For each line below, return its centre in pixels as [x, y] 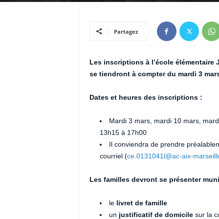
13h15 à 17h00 [123, 132]
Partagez [126, 32]
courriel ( [113, 156]
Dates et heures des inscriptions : [146, 97]
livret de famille [142, 203]
